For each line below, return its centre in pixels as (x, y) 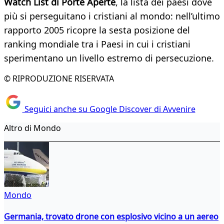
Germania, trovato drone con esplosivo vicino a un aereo (111, 216)
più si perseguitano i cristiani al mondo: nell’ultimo (112, 16)
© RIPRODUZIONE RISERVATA (59, 79)
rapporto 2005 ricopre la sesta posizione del (97, 30)
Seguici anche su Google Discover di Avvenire (109, 109)
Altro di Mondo (32, 128)
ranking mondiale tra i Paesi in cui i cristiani (97, 44)
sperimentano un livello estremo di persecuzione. (109, 58)
